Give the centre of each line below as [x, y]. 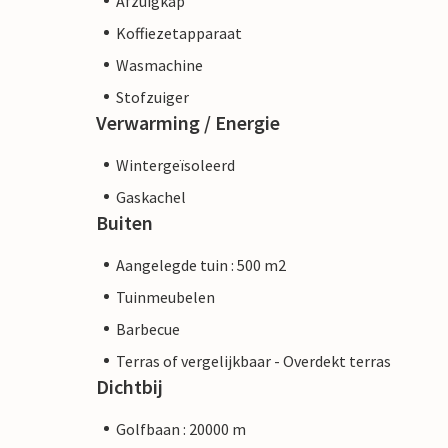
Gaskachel [151, 196]
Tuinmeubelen [165, 296]
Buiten [124, 222]
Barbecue [148, 328]
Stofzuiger [152, 96]
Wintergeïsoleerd [175, 164]
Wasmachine [159, 64]
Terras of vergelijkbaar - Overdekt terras [253, 360]
